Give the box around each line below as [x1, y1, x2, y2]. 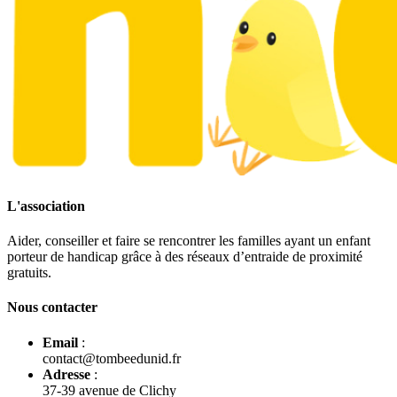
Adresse [43, 366, 90, 382]
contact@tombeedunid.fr [43, 350, 181, 366]
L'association [7, 198, 85, 214]
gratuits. [7, 265, 51, 281]
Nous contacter [7, 300, 97, 315]
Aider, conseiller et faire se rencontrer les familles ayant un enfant [7, 233, 370, 249]
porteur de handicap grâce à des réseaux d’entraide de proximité [7, 249, 362, 265]
